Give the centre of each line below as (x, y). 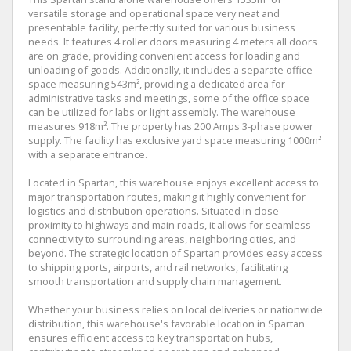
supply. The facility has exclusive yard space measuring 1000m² (175, 140)
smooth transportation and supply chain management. (155, 281)
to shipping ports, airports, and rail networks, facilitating (158, 267)
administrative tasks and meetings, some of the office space (169, 98)
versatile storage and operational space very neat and (154, 13)
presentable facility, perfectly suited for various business (162, 27)
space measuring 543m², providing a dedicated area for (157, 84)
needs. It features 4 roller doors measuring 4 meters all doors (173, 42)
